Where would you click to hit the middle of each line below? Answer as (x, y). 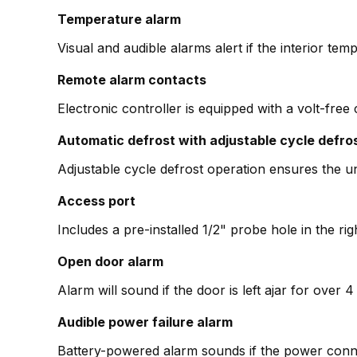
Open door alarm (110, 262)
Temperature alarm (119, 20)
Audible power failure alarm (145, 322)
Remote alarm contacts (132, 80)
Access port (96, 201)
